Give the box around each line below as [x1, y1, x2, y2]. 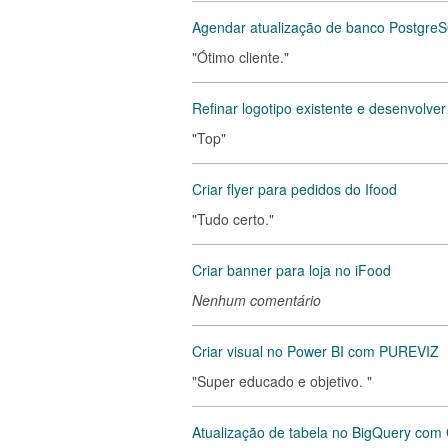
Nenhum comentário [192, 290, 321, 310]
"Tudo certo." [192, 209, 274, 229]
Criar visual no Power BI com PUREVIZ [192, 341, 439, 361]
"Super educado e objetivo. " [192, 371, 372, 391]
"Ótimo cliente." [192, 47, 289, 67]
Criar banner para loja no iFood [192, 260, 391, 280]
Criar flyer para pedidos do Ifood [192, 179, 397, 199]
